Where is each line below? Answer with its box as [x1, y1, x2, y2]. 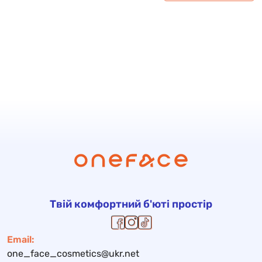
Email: [7, 234, 35, 245]
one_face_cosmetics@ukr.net [7, 248, 139, 259]
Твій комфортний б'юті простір [50, 198, 212, 211]
